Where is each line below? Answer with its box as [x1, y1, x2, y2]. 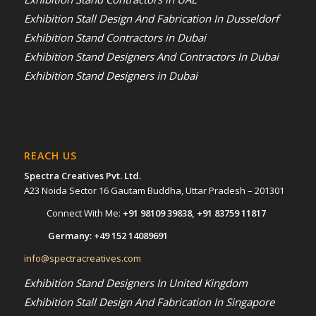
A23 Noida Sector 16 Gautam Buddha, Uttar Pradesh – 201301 [23, 184, 284, 197]
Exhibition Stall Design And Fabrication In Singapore [23, 295, 274, 310]
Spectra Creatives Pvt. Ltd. [23, 169, 141, 183]
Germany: [47, 229, 94, 243]
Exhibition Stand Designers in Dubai [23, 68, 197, 83]
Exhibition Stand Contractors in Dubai [23, 30, 206, 44]
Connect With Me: [46, 207, 123, 220]
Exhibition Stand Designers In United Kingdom [23, 276, 248, 291]
